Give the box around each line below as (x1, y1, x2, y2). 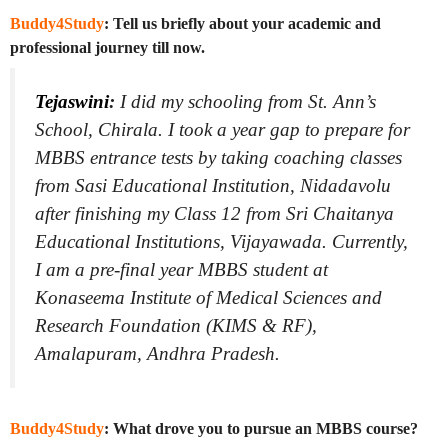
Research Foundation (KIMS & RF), (35, 314, 317, 336)
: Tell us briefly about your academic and (104, 14, 381, 32)
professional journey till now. (10, 38, 205, 56)
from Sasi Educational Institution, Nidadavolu (35, 174, 391, 196)
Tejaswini (35, 90, 109, 112)
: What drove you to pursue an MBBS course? (104, 419, 418, 437)
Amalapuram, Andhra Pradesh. (35, 342, 280, 364)
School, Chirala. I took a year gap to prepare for (35, 118, 410, 140)
